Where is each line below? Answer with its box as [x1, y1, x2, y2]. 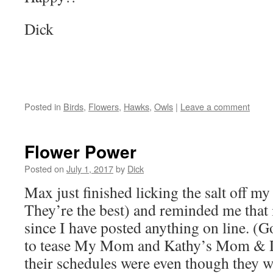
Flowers [88, 100, 119, 113]
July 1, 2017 [66, 162, 113, 175]
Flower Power [24, 139, 136, 164]
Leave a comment [180, 100, 250, 113]
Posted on [24, 162, 64, 175]
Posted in [24, 100, 61, 113]
